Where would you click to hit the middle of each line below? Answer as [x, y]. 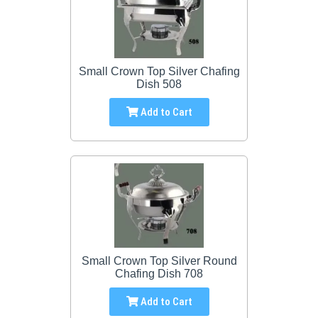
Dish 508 [159, 84]
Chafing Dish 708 [159, 274]
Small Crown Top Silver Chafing [159, 71]
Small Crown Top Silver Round [159, 261]
